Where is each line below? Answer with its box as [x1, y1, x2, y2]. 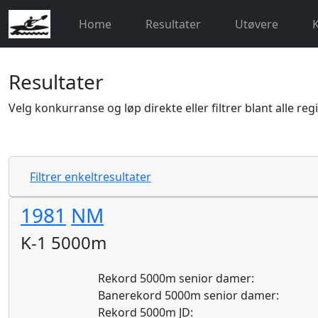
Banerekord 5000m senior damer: [98, 287, 280, 303]
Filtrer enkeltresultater [30, 168, 151, 185]
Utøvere [235, 16, 279, 32]
